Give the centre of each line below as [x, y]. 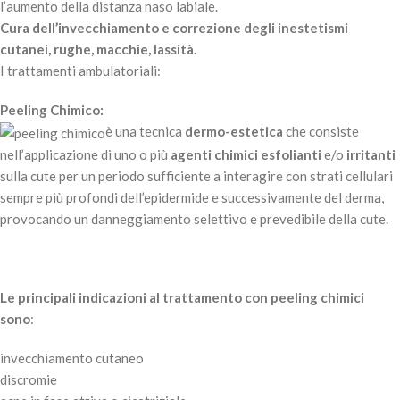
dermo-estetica [234, 132]
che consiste [321, 132]
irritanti [371, 155]
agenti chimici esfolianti [246, 155]
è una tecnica [145, 132]
